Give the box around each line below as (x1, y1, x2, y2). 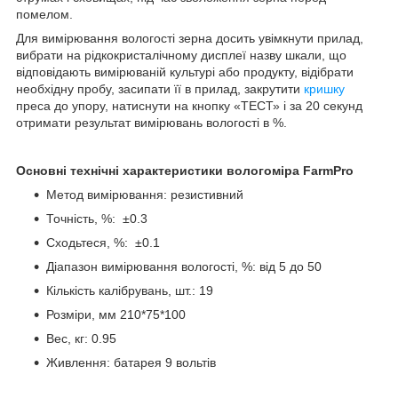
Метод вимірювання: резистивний (46, 187, 243, 202)
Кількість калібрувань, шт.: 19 (46, 283, 213, 298)
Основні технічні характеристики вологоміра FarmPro (16, 163, 354, 178)
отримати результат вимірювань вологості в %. (16, 115, 287, 130)
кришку (304, 81, 345, 96)
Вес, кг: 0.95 (46, 330, 116, 346)
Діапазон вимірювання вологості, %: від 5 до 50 (46, 259, 322, 274)
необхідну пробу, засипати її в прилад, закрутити (16, 81, 304, 96)
